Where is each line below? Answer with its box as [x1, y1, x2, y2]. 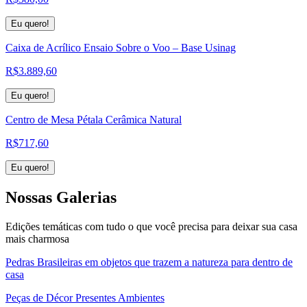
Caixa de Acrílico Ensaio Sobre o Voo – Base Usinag [5, 42, 236, 54]
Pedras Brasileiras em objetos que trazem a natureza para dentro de [5, 256, 293, 269]
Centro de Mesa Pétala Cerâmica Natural [5, 114, 182, 126]
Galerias [56, 188, 116, 207]
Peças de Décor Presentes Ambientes [5, 292, 164, 304]
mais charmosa [5, 233, 69, 245]
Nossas [5, 188, 56, 207]
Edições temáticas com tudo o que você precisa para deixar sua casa [5, 221, 297, 233]
